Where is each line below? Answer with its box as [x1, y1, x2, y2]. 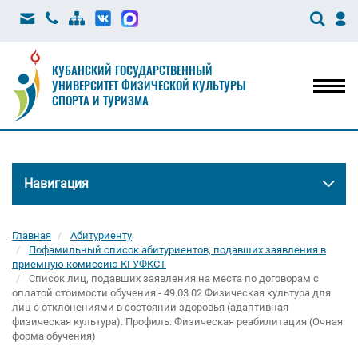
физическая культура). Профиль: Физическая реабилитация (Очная [12, 316, 343, 328]
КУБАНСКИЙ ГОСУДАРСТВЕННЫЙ [52, 61, 213, 78]
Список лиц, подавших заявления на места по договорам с [29, 272, 319, 284]
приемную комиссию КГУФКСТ [12, 258, 166, 270]
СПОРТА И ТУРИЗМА [52, 91, 149, 109]
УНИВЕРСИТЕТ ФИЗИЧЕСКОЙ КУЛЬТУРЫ [52, 76, 246, 93]
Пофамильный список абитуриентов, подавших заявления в [29, 244, 326, 256]
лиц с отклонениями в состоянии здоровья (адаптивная [12, 301, 288, 313]
